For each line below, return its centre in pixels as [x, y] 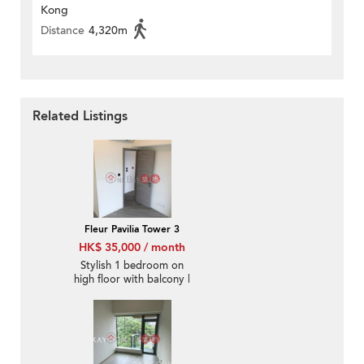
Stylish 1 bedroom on [132, 266]
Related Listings [80, 117]
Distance [63, 31]
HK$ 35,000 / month [132, 248]
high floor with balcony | [132, 280]
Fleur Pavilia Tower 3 [132, 230]
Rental [132, 294]
